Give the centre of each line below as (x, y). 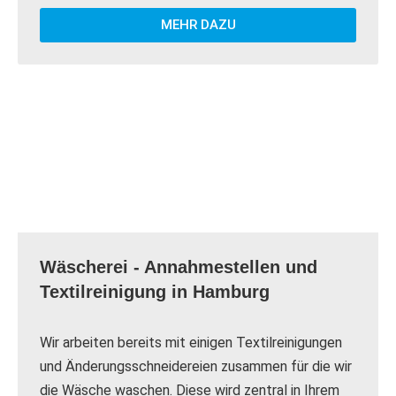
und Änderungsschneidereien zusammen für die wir (196, 367)
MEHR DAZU (198, 25)
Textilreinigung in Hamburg (155, 292)
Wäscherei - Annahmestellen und (179, 267)
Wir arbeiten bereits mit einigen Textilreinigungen (191, 343)
